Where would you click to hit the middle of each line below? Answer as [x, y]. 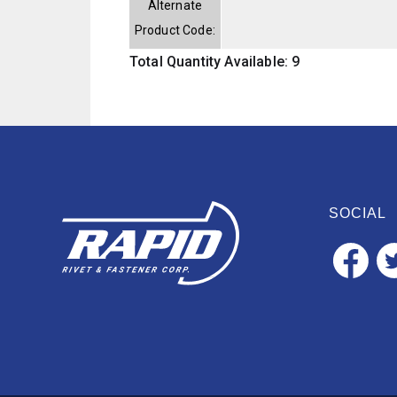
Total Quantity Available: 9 [215, 61]
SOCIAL [358, 213]
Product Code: [175, 30]
